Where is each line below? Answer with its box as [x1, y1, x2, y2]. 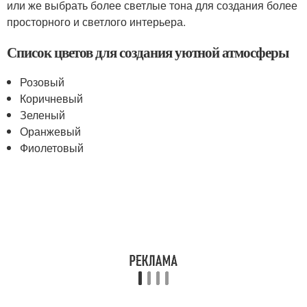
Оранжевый [20, 123, 82, 139]
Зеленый [20, 107, 66, 123]
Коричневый [20, 90, 84, 106]
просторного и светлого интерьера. [7, 14, 186, 29]
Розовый [20, 74, 65, 90]
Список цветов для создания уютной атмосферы [7, 42, 288, 62]
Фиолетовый [20, 140, 84, 156]
